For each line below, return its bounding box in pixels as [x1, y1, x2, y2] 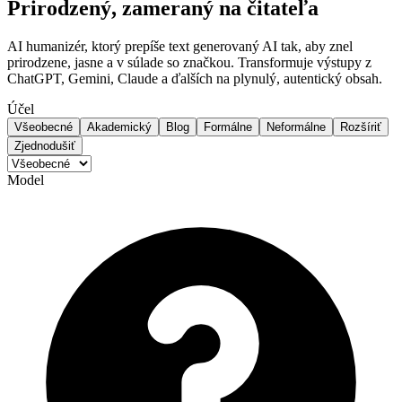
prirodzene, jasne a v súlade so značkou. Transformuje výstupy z [7, 55, 371, 71]
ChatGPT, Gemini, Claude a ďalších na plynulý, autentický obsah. [7, 71, 382, 87]
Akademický [87, 120, 152, 135]
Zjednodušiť [14, 139, 75, 153]
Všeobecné [14, 120, 73, 135]
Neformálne [267, 120, 326, 135]
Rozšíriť [340, 120, 381, 135]
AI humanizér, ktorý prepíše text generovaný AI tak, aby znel [7, 39, 353, 55]
